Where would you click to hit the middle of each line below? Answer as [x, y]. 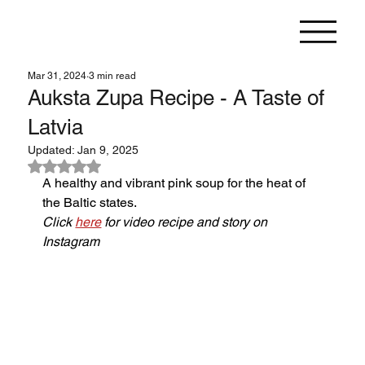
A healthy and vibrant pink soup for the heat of [176, 183]
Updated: [53, 150]
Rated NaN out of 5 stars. [130, 165]
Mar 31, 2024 [57, 76]
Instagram [71, 242]
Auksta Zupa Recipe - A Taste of [176, 98]
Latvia [56, 128]
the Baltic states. [90, 203]
